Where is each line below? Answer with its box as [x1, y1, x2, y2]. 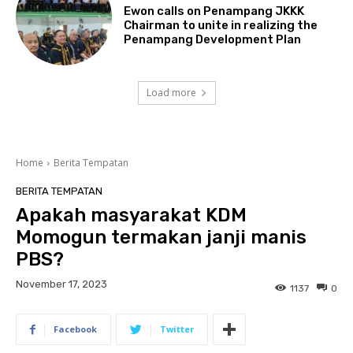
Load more [146, 86, 196, 100]
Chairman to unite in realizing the [124, 17, 318, 32]
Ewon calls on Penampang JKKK [124, 3, 305, 18]
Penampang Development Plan [124, 32, 302, 46]
